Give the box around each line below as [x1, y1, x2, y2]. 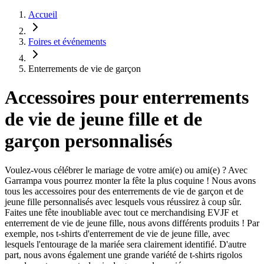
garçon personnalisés [5, 130, 172, 152]
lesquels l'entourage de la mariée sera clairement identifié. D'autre [5, 239, 246, 249]
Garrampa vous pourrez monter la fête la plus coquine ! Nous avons [5, 175, 256, 186]
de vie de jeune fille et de [5, 108, 202, 130]
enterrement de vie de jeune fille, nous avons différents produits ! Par [5, 217, 259, 228]
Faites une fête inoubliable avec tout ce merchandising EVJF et [5, 207, 238, 217]
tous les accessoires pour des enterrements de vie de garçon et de [5, 186, 243, 196]
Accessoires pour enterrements [5, 87, 249, 108]
